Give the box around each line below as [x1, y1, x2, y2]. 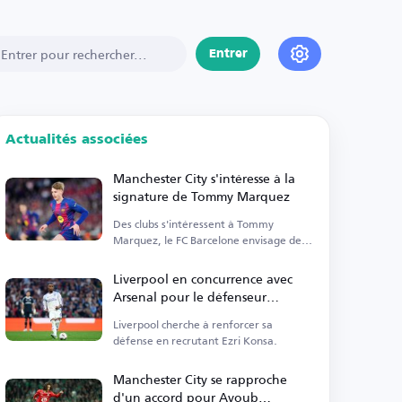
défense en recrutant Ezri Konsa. [113, 330, 278, 351]
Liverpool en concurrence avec [113, 267, 293, 291]
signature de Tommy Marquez [113, 184, 291, 208]
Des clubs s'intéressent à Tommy [113, 214, 275, 234]
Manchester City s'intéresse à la [113, 166, 296, 190]
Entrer [208, 48, 248, 60]
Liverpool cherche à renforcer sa [113, 314, 274, 335]
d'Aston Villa [113, 302, 189, 327]
